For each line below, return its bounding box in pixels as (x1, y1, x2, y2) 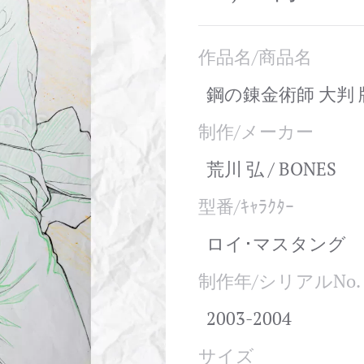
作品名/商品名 (198, 45, 312, 68)
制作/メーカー (198, 119, 314, 143)
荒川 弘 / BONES (206, 157, 336, 180)
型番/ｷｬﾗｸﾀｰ (198, 194, 294, 218)
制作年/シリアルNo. (198, 269, 361, 292)
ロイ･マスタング (206, 232, 346, 255)
